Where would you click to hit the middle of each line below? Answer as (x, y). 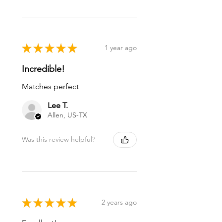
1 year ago (121, 48)
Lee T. (58, 105)
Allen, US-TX (67, 115)
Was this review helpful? (58, 139)
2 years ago (119, 202)
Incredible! (43, 69)
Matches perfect (50, 86)
